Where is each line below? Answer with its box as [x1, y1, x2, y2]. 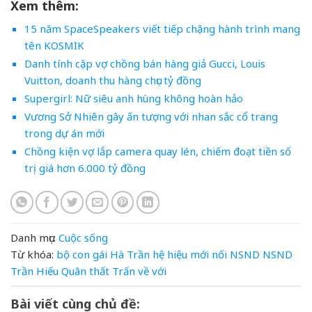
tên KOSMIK [24, 38, 84, 53]
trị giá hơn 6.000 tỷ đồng [24, 161, 146, 175]
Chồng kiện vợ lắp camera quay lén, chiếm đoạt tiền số [24, 144, 291, 159]
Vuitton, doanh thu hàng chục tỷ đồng [24, 73, 201, 88]
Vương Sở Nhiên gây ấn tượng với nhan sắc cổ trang [24, 109, 278, 124]
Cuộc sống [58, 230, 108, 244]
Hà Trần [110, 247, 150, 261]
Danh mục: [10, 230, 56, 244]
